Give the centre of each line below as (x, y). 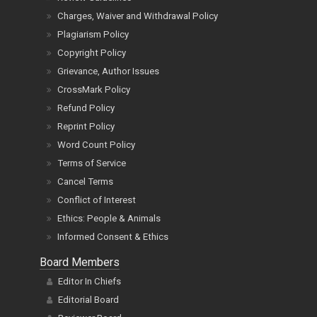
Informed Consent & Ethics (113, 237)
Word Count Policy (96, 145)
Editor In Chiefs (90, 282)
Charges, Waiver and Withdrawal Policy (138, 16)
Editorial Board (88, 300)
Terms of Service (92, 163)
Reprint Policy (86, 127)
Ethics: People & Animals (109, 219)
